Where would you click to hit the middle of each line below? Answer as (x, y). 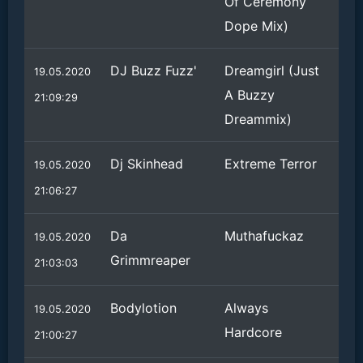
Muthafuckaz (264, 236)
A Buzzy (250, 95)
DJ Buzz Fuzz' (154, 70)
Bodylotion (143, 308)
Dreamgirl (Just (272, 70)
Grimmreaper (150, 260)
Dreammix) (258, 119)
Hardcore (253, 332)
